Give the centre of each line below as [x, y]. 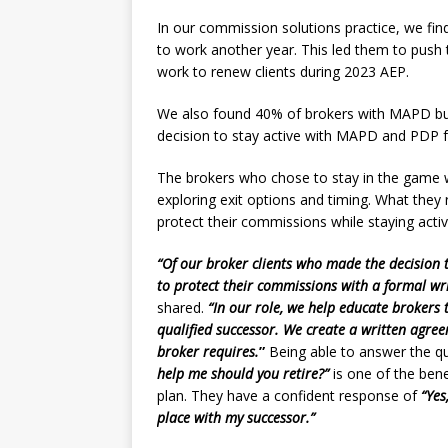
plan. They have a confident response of [287, 395]
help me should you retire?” [243, 373]
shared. [182, 307]
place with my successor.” [236, 417]
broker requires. [208, 351]
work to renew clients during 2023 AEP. [283, 71]
